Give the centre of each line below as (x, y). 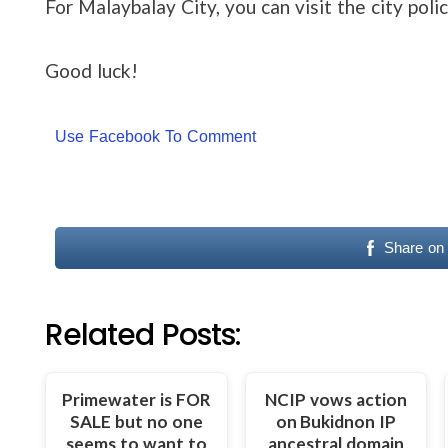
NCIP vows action (336, 399)
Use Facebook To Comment (155, 136)
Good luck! (91, 70)
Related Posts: (143, 334)
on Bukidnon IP (336, 421)
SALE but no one (136, 421)
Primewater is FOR (136, 399)
